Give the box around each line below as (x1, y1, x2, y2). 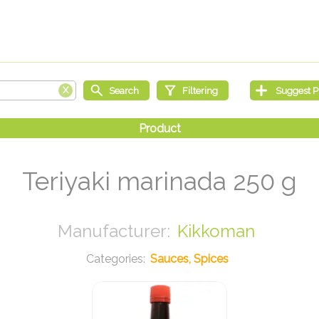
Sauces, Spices (150, 252, 229, 266)
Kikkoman (177, 221, 255, 242)
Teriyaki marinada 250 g (22, 167, 297, 197)
